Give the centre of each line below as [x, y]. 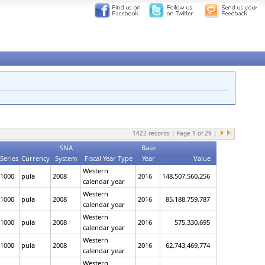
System [66, 159]
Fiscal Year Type [109, 159]
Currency [35, 159]
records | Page [170, 133]
